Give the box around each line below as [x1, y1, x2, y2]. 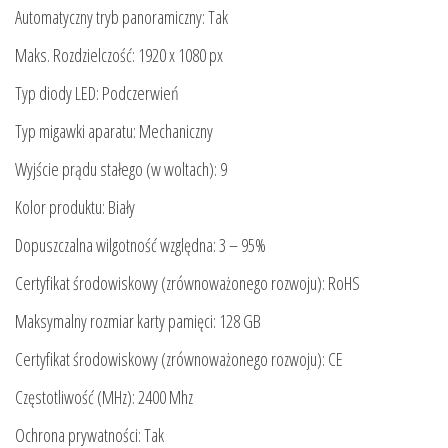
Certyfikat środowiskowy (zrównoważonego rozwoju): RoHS [15, 271, 360, 296]
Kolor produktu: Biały [15, 195, 135, 220]
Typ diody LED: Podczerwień [15, 81, 179, 106]
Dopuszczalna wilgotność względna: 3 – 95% [15, 233, 266, 258]
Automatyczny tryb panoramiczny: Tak [15, 5, 228, 30]
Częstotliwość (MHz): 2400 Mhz [15, 385, 193, 410]
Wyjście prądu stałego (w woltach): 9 [15, 157, 227, 182]
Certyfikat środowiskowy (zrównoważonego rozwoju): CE [15, 347, 343, 372]
